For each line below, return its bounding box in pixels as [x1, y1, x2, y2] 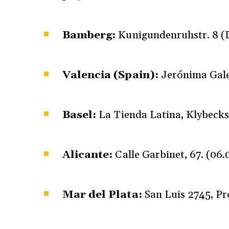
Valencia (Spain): [62, 68, 158, 82]
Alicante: [62, 148, 113, 162]
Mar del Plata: [62, 188, 142, 201]
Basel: [62, 108, 97, 122]
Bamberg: [62, 28, 116, 42]
